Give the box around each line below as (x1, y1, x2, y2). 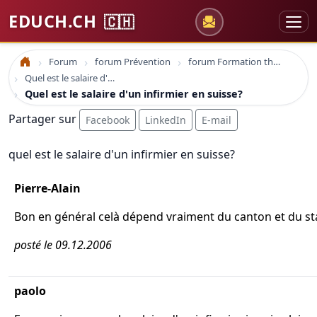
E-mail (202, 113, 231, 127)
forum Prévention (95, 55, 171, 68)
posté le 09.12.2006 (14, 237, 112, 253)
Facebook (86, 113, 129, 127)
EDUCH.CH (8, 10, 101, 33)
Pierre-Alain (14, 180, 81, 196)
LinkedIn (145, 113, 186, 127)
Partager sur (8, 110, 79, 127)
